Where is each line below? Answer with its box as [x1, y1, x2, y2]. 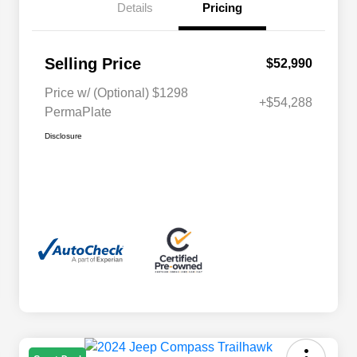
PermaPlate [45, 105, 112, 120]
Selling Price [45, 55, 141, 73]
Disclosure [45, 131, 82, 141]
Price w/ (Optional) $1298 [45, 86, 188, 100]
